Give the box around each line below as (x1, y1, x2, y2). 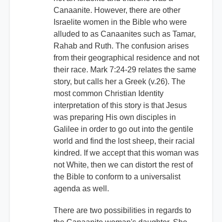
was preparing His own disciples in (54, 113, 176, 122)
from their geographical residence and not (54, 54, 199, 62)
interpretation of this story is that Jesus (54, 101, 187, 110)
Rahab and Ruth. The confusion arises (54, 42, 189, 51)
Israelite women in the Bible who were (54, 18, 187, 27)
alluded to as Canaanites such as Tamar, (54, 30, 196, 39)
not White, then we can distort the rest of (54, 161, 193, 169)
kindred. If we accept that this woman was (54, 149, 199, 158)
